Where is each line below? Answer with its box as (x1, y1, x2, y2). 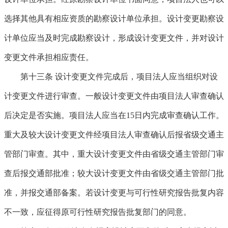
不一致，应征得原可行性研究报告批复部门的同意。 (4, 208, 191, 216)
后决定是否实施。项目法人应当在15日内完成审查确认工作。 (4, 111, 224, 120)
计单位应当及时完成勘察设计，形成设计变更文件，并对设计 (4, 34, 224, 42)
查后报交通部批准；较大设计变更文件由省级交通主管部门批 (4, 169, 224, 178)
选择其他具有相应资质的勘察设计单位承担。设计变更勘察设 (4, 14, 224, 23)
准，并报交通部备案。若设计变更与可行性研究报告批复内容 (4, 188, 224, 197)
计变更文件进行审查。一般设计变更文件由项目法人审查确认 (4, 92, 224, 100)
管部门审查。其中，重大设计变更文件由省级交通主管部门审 (4, 150, 224, 158)
